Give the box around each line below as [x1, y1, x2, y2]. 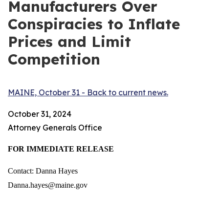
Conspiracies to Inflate [8, 15, 180, 33]
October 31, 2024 [8, 109, 71, 119]
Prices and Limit [8, 32, 131, 51]
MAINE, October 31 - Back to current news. [8, 88, 168, 97]
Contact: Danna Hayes [8, 167, 80, 175]
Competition [8, 50, 100, 68]
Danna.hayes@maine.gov [8, 181, 88, 189]
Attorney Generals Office [8, 123, 102, 132]
